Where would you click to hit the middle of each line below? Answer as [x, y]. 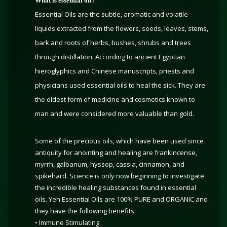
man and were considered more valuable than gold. [115, 113]
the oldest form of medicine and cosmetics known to [115, 99]
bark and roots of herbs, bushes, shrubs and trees [113, 43]
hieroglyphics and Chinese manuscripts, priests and [115, 71]
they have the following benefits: [85, 211]
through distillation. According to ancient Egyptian [110, 57]
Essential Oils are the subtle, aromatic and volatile [111, 14]
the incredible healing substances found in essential [116, 187]
